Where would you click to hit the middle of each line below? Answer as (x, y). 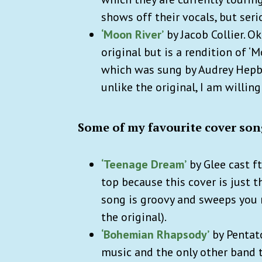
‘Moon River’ (132, 34)
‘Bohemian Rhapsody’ (155, 234)
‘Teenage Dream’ (144, 164)
